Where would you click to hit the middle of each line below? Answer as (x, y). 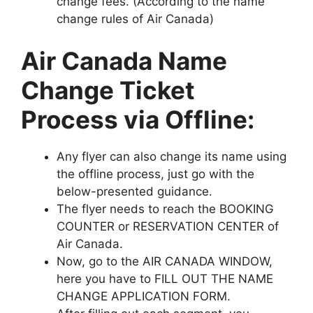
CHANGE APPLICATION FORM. (144, 296)
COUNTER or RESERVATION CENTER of (168, 226)
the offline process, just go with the (155, 174)
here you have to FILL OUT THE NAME (165, 278)
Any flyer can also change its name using (172, 156)
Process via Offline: (138, 119)
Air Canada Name (124, 60)
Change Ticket (108, 90)
